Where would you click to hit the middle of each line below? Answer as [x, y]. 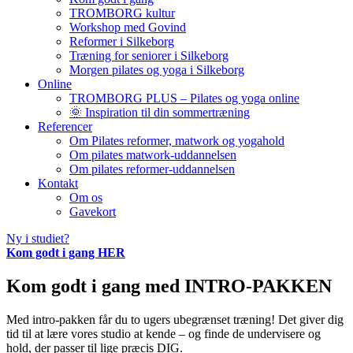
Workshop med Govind [128, 27]
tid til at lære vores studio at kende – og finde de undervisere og [163, 333]
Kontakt [58, 183]
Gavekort [93, 212]
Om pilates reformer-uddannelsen [152, 169]
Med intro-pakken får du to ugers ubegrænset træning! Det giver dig [175, 319]
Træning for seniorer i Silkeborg [149, 56]
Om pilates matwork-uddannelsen [153, 155]
